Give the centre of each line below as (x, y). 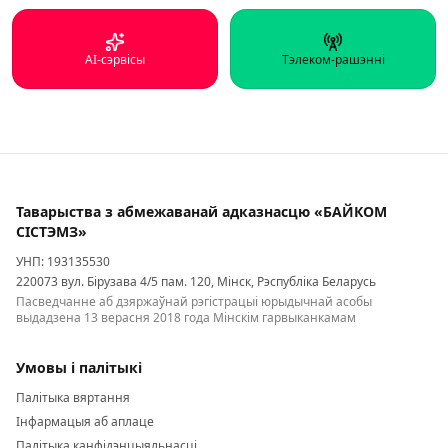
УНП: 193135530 (63, 261)
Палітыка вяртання (73, 397)
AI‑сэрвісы (115, 59)
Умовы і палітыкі (79, 367)
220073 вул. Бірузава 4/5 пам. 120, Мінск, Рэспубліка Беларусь (196, 281)
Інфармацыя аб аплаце (85, 421)
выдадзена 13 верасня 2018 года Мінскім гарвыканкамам (186, 317)
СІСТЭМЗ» (51, 231)
